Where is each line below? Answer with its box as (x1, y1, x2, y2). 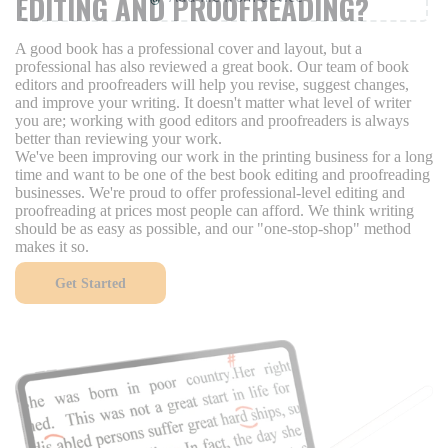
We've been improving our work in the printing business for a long (15, 148, 433, 165)
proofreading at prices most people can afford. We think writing (15, 202, 414, 219)
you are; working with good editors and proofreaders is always (15, 112, 409, 129)
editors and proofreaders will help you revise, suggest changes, (15, 76, 409, 93)
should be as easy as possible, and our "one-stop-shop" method (15, 220, 411, 237)
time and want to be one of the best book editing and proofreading (15, 166, 430, 183)
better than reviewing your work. (15, 130, 222, 147)
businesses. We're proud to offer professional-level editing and (15, 184, 405, 201)
